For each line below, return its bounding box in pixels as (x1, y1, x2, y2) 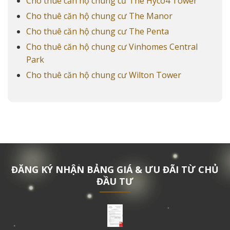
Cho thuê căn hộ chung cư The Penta (26, 25, 169, 37)
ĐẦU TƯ (97, 175, 133, 188)
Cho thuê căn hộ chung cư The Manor (26, 10, 172, 22)
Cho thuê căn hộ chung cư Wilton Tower (26, 69, 181, 81)
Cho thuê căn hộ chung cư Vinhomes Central (26, 41, 198, 52)
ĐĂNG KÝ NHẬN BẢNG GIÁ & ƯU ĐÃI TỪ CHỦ (11, 163, 219, 176)
